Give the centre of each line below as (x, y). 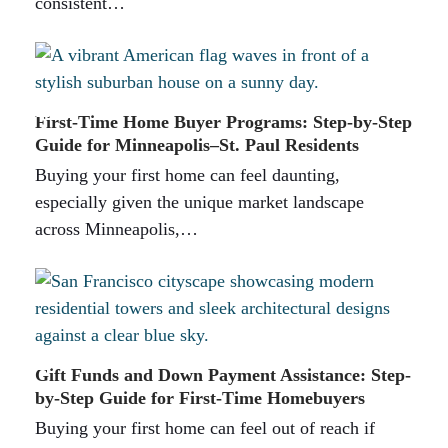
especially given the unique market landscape (199, 201)
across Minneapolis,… (116, 228)
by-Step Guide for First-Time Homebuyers (199, 397)
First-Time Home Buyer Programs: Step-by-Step (223, 121)
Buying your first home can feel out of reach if (204, 427)
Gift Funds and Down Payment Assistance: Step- (222, 374)
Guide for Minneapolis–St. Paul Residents (196, 144)
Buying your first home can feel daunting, (187, 174)
